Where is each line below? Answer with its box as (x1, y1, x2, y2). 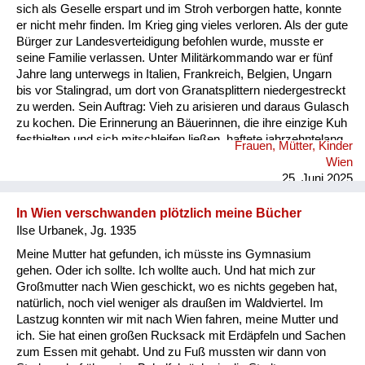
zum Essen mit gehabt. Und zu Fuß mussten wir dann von (16, 345, 326, 358)
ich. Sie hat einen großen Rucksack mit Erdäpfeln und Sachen (16, 328, 345, 342)
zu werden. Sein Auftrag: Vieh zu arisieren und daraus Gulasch (16, 100, 349, 114)
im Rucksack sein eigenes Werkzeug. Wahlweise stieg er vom (16, 182, 348, 196)
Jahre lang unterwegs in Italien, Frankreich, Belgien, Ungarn (16, 68, 332, 81)
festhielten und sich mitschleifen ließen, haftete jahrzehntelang (16, 133, 343, 147)
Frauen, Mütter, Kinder (235, 139, 353, 152)
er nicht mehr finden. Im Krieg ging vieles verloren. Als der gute (16, 19, 348, 33)
